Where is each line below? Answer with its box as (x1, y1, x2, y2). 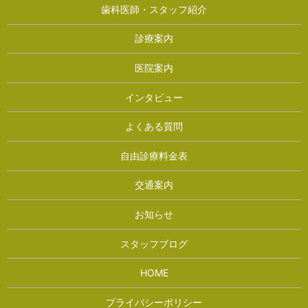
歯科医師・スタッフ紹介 (101, 3, 207, 15)
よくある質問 (125, 120, 183, 133)
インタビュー (125, 91, 183, 103)
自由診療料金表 (120, 149, 188, 162)
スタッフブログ (120, 237, 188, 250)
